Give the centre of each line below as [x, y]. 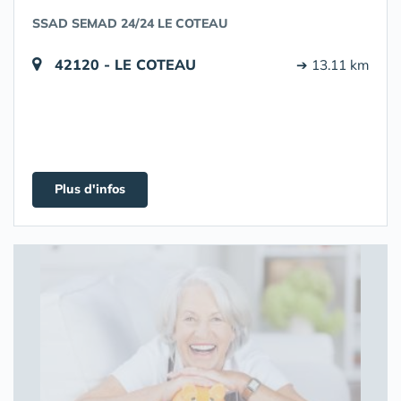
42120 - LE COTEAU [125, 64]
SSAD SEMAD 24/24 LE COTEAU [130, 23]
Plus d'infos [90, 189]
